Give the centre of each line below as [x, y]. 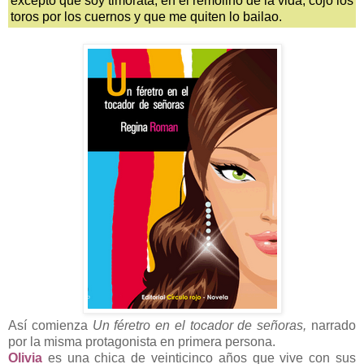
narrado [331, 326]
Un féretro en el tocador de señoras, [199, 326]
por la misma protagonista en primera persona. [142, 342]
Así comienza [50, 326]
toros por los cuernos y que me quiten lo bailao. [146, 17]
